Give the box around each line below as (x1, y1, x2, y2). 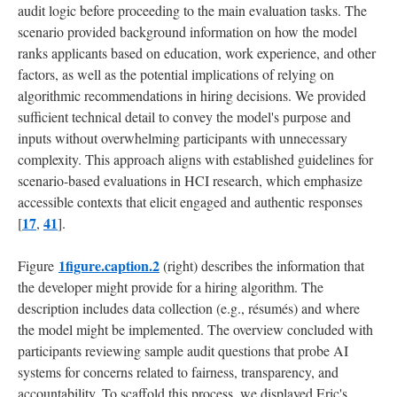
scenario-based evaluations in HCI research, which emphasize (18, 170, 362, 190)
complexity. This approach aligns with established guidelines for (18, 149, 373, 168)
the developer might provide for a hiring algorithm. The (18, 276, 323, 296)
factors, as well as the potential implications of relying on (18, 64, 334, 83)
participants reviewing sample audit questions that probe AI (18, 340, 348, 360)
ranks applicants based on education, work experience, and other (18, 43, 376, 62)
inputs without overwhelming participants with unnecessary (18, 128, 347, 147)
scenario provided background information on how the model (18, 21, 357, 41)
